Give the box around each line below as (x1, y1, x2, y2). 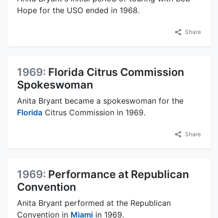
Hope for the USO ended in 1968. (17, 5, 140, 15)
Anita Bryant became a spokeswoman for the (17, 95, 183, 106)
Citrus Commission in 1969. (42, 107, 145, 117)
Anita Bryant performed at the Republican (17, 198, 171, 208)
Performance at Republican (48, 167, 189, 181)
